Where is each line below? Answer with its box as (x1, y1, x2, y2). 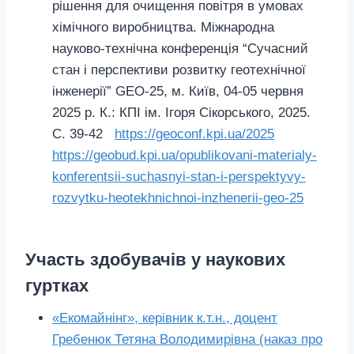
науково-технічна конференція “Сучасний (52, 40, 308, 56)
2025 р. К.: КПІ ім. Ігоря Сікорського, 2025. (52, 104, 311, 120)
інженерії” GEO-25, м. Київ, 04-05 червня (52, 83, 303, 99)
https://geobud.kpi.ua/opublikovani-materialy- (52, 147, 317, 163)
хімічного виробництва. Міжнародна (52, 19, 274, 35)
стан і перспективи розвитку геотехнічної (52, 62, 306, 77)
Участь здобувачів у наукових (25, 249, 285, 269)
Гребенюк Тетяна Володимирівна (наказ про (52, 331, 322, 347)
